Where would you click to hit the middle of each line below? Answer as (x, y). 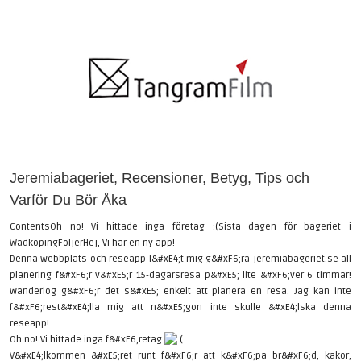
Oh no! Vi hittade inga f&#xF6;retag (87, 340)
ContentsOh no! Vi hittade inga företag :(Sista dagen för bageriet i (180, 227)
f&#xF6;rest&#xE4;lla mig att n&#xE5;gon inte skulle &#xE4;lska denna (180, 307)
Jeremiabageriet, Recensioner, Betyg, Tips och (160, 178)
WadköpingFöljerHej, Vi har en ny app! (92, 243)
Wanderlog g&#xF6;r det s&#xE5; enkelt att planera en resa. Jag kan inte (180, 291)
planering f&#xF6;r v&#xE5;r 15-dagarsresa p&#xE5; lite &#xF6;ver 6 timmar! (180, 275)
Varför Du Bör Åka (68, 200)
